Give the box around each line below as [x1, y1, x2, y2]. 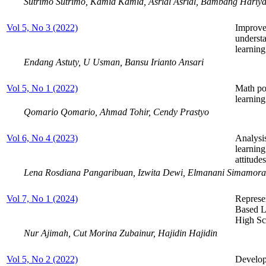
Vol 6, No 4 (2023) [7, 132, 78, 143]
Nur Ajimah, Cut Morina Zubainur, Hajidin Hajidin [24, 227, 217, 238]
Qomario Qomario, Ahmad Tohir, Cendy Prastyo [24, 106, 209, 117]
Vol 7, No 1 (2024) [7, 193, 78, 204]
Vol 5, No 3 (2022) [7, 22, 78, 33]
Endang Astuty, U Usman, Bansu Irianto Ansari [24, 56, 204, 67]
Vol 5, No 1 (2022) [7, 83, 78, 93]
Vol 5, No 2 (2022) [7, 254, 78, 264]
